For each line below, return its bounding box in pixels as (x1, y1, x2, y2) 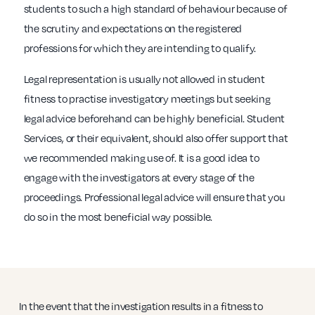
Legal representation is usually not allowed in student (23, 72, 265, 86)
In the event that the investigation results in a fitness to (19, 298, 263, 313)
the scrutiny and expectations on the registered (23, 21, 243, 36)
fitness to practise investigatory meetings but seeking (23, 91, 271, 106)
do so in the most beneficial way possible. (23, 210, 213, 224)
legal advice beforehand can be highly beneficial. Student (23, 111, 285, 126)
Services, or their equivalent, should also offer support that (23, 131, 288, 146)
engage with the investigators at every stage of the (23, 170, 255, 185)
